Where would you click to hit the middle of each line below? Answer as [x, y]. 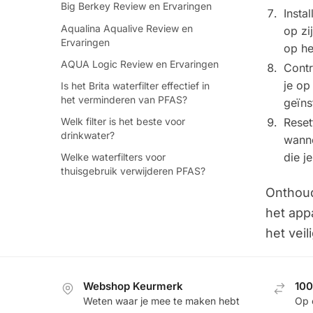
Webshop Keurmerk [133, 286]
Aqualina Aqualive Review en [127, 28]
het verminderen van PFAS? [124, 100]
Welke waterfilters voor [113, 157]
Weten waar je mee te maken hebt [161, 301]
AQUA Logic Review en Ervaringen [140, 64]
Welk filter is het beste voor [123, 122]
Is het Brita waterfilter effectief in [135, 86]
